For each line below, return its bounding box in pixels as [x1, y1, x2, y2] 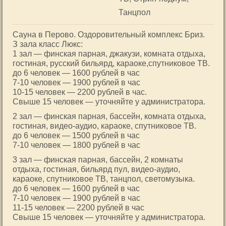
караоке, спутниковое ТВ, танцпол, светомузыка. [13, 175, 195, 183]
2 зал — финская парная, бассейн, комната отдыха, [13, 112, 206, 121]
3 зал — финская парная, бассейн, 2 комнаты [13, 155, 183, 164]
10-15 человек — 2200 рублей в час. [13, 88, 147, 96]
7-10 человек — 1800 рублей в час [13, 141, 140, 149]
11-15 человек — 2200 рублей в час [13, 203, 144, 212]
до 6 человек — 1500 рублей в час [13, 131, 140, 140]
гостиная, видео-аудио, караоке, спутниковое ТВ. [13, 122, 196, 130]
